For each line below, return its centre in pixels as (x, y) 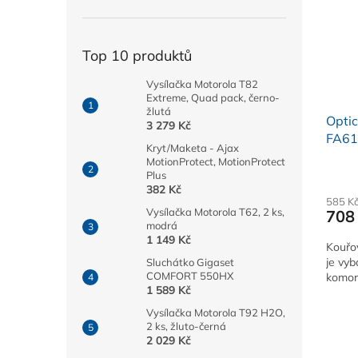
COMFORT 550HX (190, 276)
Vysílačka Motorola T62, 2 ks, (215, 212)
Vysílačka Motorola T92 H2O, (216, 313)
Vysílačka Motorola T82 (202, 84)
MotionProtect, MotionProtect (216, 162)
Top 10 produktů (137, 56)
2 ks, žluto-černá (186, 326)
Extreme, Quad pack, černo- (213, 98)
